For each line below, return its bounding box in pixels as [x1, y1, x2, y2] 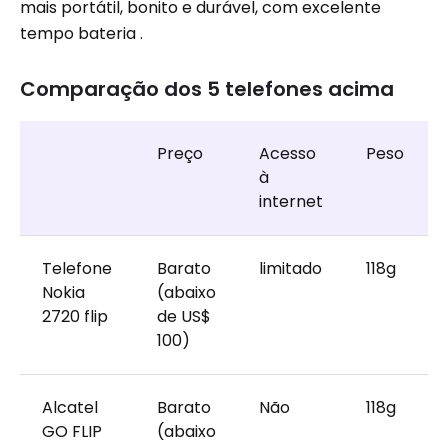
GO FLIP [41, 420, 102, 443]
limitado [258, 257, 322, 280]
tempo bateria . [20, 22, 143, 45]
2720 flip [41, 305, 108, 328]
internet [258, 190, 323, 213]
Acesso [258, 142, 316, 165]
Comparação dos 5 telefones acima [20, 75, 394, 103]
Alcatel [41, 396, 98, 419]
